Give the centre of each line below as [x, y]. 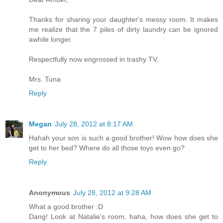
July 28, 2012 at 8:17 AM [94, 124]
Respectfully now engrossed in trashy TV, [94, 59]
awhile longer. [51, 39]
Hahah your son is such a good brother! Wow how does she [123, 138]
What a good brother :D [66, 206]
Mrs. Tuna [45, 79]
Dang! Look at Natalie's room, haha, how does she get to [123, 216]
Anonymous [50, 192]
